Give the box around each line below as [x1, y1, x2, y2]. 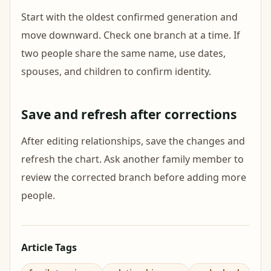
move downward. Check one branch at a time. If [21, 28, 240, 42]
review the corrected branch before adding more [21, 171, 246, 184]
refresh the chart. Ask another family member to [21, 152, 244, 166]
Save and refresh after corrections [21, 106, 237, 123]
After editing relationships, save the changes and [21, 134, 245, 148]
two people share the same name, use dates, [21, 47, 226, 60]
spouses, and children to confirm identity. [21, 65, 211, 78]
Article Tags [21, 241, 77, 254]
